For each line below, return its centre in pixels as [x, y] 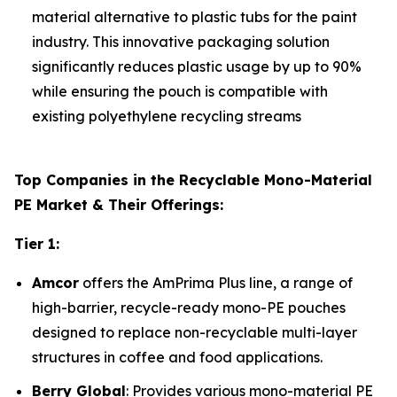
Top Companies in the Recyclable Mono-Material [193, 179]
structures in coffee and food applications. [177, 357]
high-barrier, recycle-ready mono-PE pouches [189, 307]
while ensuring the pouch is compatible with [180, 91]
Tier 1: [37, 243]
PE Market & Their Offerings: [119, 204]
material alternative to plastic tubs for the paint [195, 16]
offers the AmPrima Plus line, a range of [216, 282]
